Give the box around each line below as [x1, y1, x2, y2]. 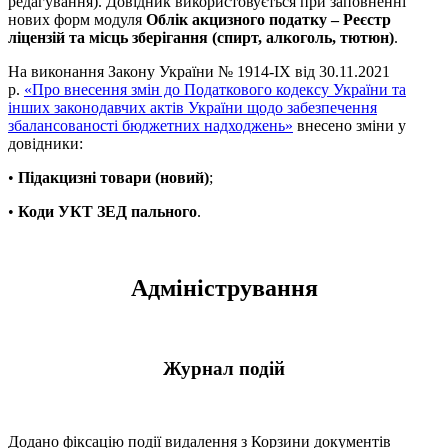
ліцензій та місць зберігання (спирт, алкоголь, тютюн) [8, 28, 394, 46]
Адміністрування [130, 274, 318, 301]
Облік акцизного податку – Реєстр [146, 10, 391, 28]
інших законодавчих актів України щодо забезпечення [8, 98, 377, 116]
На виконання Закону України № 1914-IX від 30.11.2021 [8, 62, 390, 80]
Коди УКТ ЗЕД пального [18, 202, 197, 220]
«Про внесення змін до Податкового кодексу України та [24, 80, 406, 98]
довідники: [8, 134, 83, 152]
